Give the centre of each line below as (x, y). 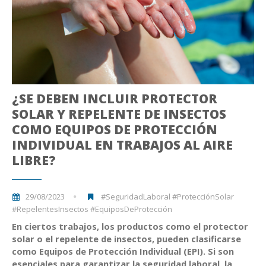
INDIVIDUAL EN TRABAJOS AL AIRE (122, 145)
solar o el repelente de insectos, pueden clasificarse (126, 238)
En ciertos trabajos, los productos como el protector (130, 226)
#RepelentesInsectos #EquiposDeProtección (92, 209)
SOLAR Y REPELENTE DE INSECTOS (119, 114)
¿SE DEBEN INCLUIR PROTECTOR (115, 98)
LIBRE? (34, 160)
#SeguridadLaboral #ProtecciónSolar (167, 196)
